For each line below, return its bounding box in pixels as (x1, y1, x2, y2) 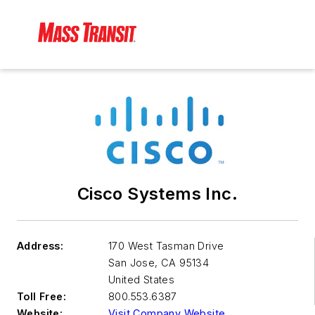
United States (108, 274, 175, 286)
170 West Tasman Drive (108, 240, 224, 252)
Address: (17, 240, 64, 252)
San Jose (108, 257, 155, 269)
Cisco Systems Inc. (77, 184, 238, 205)
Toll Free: (17, 290, 66, 303)
